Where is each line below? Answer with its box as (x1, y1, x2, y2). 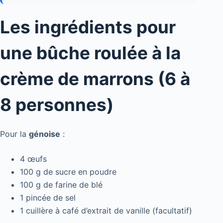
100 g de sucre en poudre (20, 167, 116, 177)
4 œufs (20, 154, 47, 164)
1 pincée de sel (20, 193, 76, 203)
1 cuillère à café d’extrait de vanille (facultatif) (20, 206, 192, 216)
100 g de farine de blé (20, 180, 103, 190)
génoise (29, 129, 60, 139)
